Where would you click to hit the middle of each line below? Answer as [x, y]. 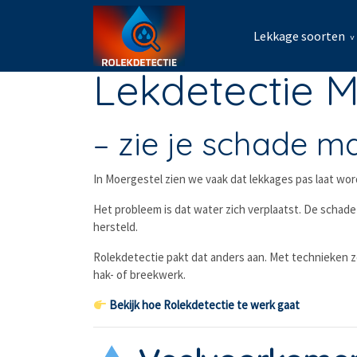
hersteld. [116, 227]
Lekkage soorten [299, 36]
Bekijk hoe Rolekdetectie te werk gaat [205, 305]
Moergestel [134, 179]
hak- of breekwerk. [139, 275]
